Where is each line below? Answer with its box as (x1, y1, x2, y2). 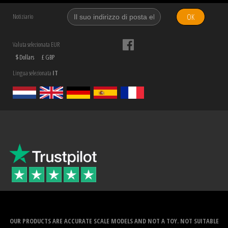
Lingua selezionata (13, 68, 52, 78)
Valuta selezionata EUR (13, 40, 60, 49)
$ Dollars (15, 52, 34, 62)
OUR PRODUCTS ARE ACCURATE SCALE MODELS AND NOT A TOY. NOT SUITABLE (9, 216, 219, 226)
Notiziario (13, 12, 33, 21)
